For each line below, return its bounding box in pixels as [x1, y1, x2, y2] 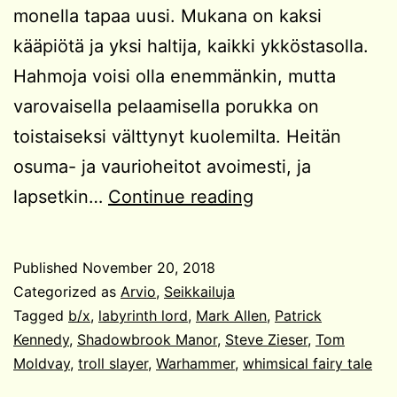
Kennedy [13, 330, 69, 348]
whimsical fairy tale [243, 354, 372, 372]
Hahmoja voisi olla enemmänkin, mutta [13, 65, 336, 87]
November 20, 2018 [82, 258, 215, 276]
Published [13, 258, 82, 276]
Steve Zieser [225, 330, 307, 348]
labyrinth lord [98, 306, 188, 324]
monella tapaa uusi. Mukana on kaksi [13, 4, 322, 27]
